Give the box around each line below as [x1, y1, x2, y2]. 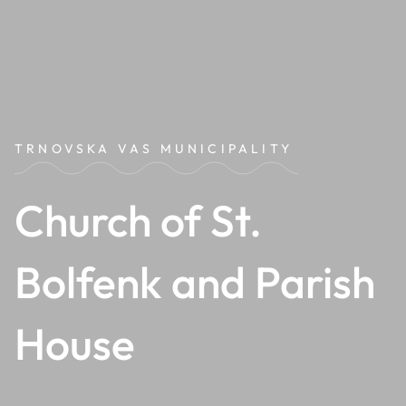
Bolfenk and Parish [14, 255, 375, 309]
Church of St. [14, 193, 262, 247]
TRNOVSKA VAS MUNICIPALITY [14, 140, 293, 157]
